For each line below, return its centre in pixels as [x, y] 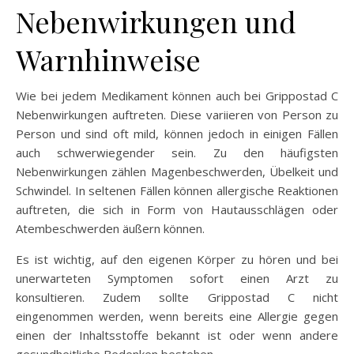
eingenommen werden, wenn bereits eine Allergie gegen [177, 316]
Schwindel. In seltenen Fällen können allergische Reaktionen [177, 190]
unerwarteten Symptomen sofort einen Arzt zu [177, 278]
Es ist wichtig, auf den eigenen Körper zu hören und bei [177, 259]
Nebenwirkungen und [156, 21]
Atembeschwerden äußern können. [110, 228]
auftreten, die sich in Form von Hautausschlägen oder [177, 209]
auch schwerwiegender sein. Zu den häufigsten [177, 152]
